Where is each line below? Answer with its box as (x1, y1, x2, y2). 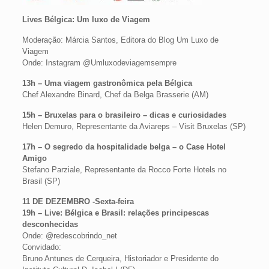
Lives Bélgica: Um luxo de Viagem (22, 15, 150, 24)
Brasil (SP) (22, 177, 60, 186)
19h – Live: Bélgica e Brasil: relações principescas (22, 208, 209, 217)
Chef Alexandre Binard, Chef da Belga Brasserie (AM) (22, 90, 208, 99)
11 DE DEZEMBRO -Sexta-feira (22, 197, 134, 206)
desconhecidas (22, 220, 78, 229)
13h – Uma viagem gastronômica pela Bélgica (22, 79, 192, 88)
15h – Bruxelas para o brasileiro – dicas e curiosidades (22, 110, 226, 119)
